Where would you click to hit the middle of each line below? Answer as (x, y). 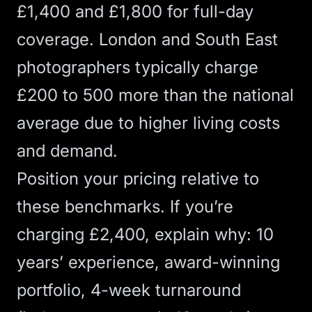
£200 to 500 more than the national (155, 95)
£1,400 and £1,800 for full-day (135, 11)
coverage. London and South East (147, 39)
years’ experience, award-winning (148, 262)
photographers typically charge (138, 67)
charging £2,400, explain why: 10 (145, 234)
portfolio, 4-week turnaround (129, 290)
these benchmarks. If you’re (125, 206)
